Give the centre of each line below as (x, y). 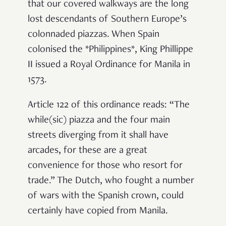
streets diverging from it (78, 135)
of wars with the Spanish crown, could (106, 196)
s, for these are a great (101, 151)
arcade (41, 151)
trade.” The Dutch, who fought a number (111, 181)
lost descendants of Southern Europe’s (107, 19)
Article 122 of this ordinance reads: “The (109, 105)
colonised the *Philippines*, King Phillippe (110, 50)
